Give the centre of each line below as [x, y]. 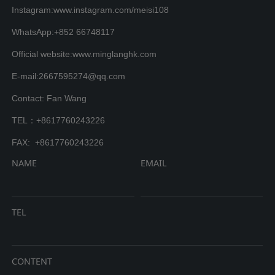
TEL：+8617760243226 [59, 120]
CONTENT [32, 261]
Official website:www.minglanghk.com [84, 54]
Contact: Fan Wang [49, 98]
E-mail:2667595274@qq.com [69, 76]
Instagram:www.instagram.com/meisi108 [91, 10]
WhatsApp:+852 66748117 [64, 32]
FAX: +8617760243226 [58, 142]
